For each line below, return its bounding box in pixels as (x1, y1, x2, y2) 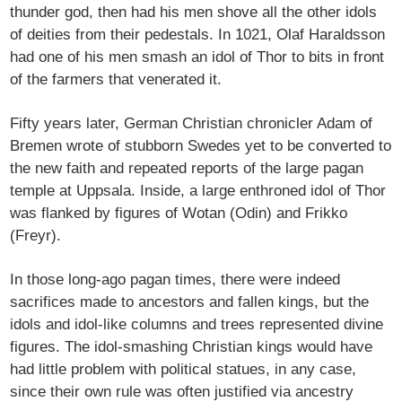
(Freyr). (10, 227, 62, 245)
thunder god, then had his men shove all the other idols (10, 4, 378, 22)
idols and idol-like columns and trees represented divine (10, 316, 384, 334)
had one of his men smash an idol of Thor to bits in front (10, 48, 385, 66)
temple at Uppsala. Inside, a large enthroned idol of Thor (10, 182, 387, 200)
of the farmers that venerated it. (10, 71, 223, 89)
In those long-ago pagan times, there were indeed (10, 271, 341, 289)
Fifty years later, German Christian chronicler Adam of (10, 115, 373, 133)
